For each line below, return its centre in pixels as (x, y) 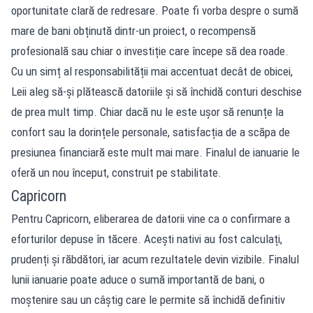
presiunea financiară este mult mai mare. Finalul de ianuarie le (155, 152)
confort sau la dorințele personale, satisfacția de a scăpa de (151, 132)
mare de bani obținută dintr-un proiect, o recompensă (133, 30)
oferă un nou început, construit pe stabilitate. (116, 172)
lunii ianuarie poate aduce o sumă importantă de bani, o (138, 279)
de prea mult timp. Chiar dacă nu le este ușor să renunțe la (147, 111)
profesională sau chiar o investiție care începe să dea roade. (150, 51)
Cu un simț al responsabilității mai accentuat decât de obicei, (152, 71)
